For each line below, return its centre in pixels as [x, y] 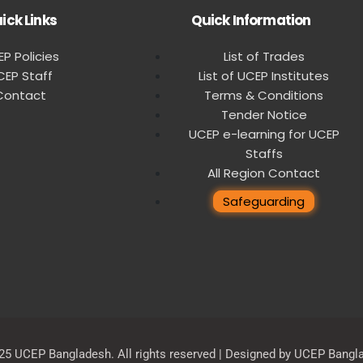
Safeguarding [264, 202]
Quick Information [251, 21]
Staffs [264, 154]
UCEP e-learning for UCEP [264, 135]
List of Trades [264, 57]
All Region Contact [264, 173]
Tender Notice [264, 115]
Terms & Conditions [264, 96]
